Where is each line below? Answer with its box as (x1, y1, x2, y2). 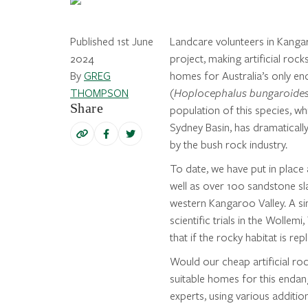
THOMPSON (70, 85, 129, 100)
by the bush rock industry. (170, 137, 292, 152)
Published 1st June (70, 34, 153, 49)
